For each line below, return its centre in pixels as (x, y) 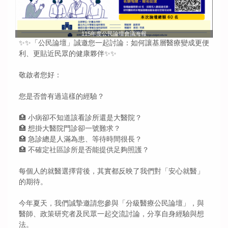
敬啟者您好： (40, 75)
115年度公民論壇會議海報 (114, 34)
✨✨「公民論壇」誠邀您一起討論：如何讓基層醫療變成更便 (114, 43)
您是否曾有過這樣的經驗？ (62, 96)
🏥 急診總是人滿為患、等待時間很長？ (80, 139)
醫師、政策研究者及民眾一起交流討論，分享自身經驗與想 (111, 214)
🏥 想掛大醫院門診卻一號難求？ (70, 129)
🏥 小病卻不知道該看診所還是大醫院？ (80, 118)
